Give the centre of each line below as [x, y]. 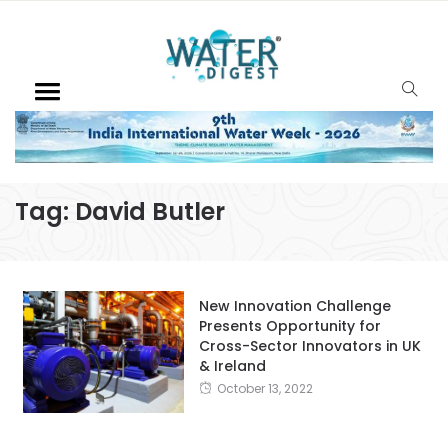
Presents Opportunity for [289, 325]
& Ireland [232, 365]
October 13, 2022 [264, 388]
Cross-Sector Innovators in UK [309, 345]
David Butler [150, 211]
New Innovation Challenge [294, 305]
